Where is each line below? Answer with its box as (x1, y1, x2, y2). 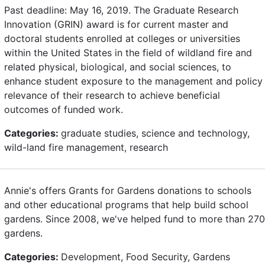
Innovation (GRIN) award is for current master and (4, 18, 228, 30)
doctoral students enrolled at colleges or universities (4, 32, 240, 44)
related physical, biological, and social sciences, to (4, 60, 231, 73)
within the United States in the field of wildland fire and (4, 46, 252, 59)
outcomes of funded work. (4, 103, 123, 115)
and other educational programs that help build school (4, 198, 248, 211)
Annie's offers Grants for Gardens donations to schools (4, 184, 251, 196)
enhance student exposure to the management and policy (4, 75, 263, 87)
